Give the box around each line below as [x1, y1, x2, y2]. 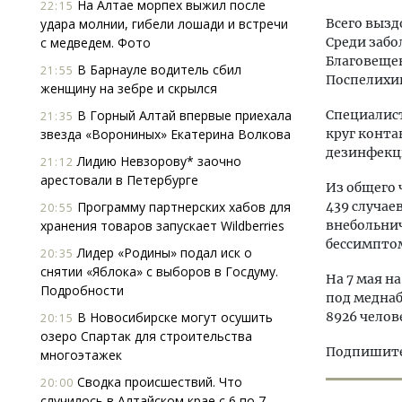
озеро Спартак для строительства [40, 328, 252, 345]
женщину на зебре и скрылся [40, 80, 217, 97]
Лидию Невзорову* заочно [74, 153, 241, 170]
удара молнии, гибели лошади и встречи [40, 15, 288, 32]
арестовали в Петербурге [40, 171, 198, 188]
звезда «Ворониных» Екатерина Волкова [40, 126, 291, 143]
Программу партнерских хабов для [74, 198, 291, 215]
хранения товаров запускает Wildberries [40, 217, 284, 234]
